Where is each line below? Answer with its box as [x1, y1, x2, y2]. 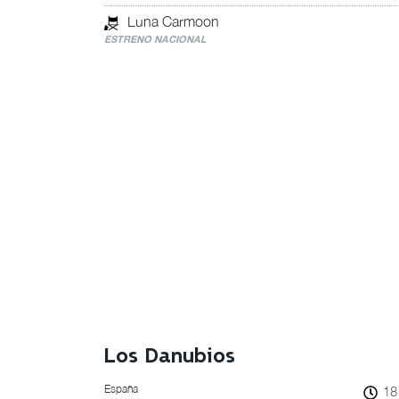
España [104, 382, 138, 395]
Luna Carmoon [127, 13, 219, 29]
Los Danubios [104, 346, 235, 367]
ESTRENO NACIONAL [104, 33, 207, 45]
